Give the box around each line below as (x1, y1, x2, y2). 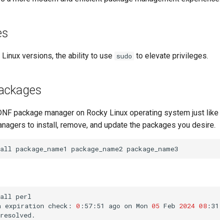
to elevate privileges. (134, 51, 208, 60)
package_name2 (71, 144, 123, 153)
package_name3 (127, 144, 178, 153)
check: (48, 201, 72, 210)
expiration (5, 201, 44, 210)
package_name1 (16, 144, 67, 153)
